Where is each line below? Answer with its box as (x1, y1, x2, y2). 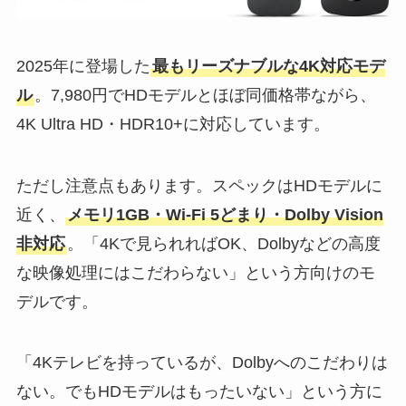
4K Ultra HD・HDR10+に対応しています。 (15, 114, 330, 133)
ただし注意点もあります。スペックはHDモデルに (15, 176, 382, 195)
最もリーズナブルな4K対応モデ (151, 56, 385, 75)
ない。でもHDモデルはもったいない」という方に (15, 382, 382, 401)
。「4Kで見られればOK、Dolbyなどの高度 (66, 234, 381, 253)
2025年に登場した (15, 56, 150, 75)
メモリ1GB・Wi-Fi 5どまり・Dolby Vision (66, 205, 383, 224)
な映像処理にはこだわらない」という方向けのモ (15, 263, 375, 282)
